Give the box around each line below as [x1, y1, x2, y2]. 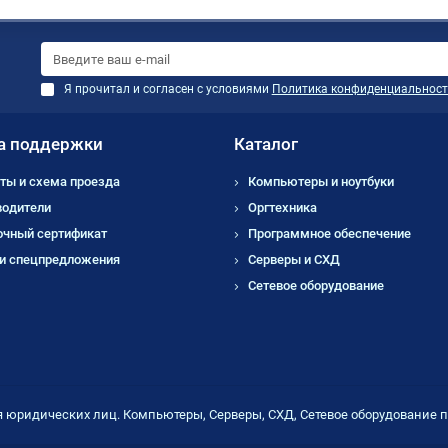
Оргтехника [248, 200, 317, 216]
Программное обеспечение [248, 226, 411, 242]
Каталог [234, 134, 298, 155]
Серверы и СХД [248, 252, 340, 268]
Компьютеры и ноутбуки [248, 174, 394, 190]
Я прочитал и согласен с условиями [63, 82, 272, 97]
